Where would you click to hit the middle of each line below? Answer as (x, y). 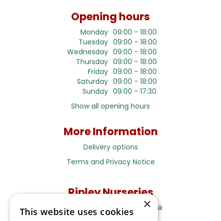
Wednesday (88, 52)
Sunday (95, 92)
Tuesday (93, 42)
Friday (98, 72)
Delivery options (110, 147)
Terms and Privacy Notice (110, 162)
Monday (94, 32)
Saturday (92, 82)
